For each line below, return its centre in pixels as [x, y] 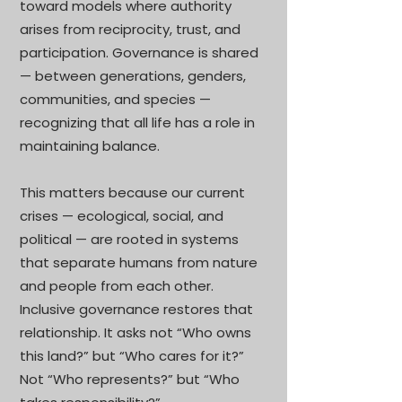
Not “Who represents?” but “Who [130, 379]
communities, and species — [115, 99]
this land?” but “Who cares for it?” [132, 356]
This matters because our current [132, 192]
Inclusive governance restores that [136, 309]
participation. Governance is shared [139, 52]
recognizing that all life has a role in [137, 122]
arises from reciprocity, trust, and [130, 29]
